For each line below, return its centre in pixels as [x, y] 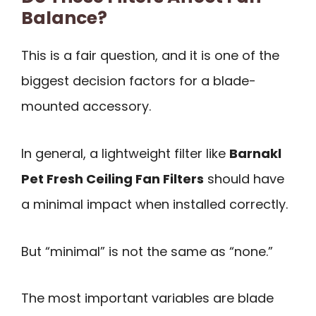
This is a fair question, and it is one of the [150, 56]
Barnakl [255, 154]
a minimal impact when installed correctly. [154, 205]
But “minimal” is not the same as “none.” [147, 251]
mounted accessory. [86, 107]
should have [244, 179]
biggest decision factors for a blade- [139, 81]
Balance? [64, 18]
